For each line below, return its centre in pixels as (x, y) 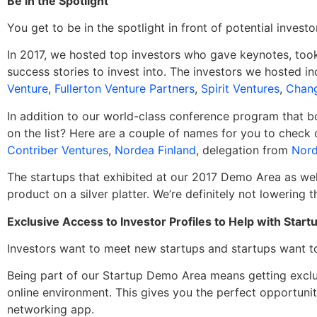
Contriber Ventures (58, 150)
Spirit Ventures (240, 89)
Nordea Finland (155, 150)
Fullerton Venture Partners (125, 89)
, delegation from (244, 150)
